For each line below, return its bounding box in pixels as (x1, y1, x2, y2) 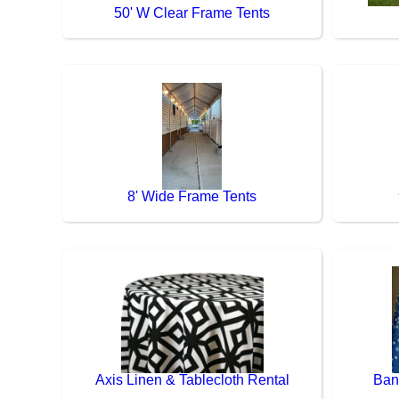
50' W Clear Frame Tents (114, 4, 271, 20)
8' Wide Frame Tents (127, 188, 257, 204)
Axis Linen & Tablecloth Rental (94, 371, 289, 387)
